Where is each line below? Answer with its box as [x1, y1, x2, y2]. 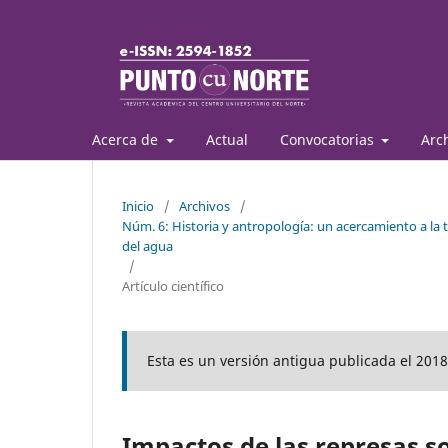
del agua [122, 236, 173, 255]
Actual [205, 129, 248, 149]
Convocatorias [279, 129, 378, 149]
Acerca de [92, 129, 162, 149]
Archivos [179, 196, 230, 215]
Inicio [122, 196, 154, 215]
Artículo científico [122, 276, 224, 295]
